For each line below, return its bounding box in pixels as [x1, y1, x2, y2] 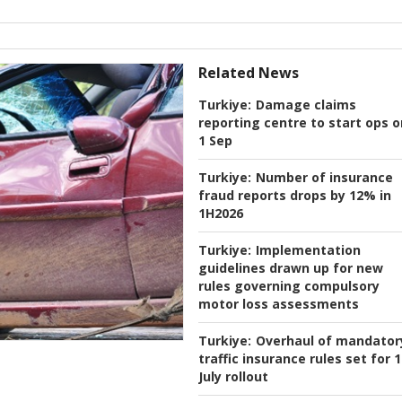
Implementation [256, 241, 361, 259]
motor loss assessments [198, 295, 359, 313]
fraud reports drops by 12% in [198, 187, 391, 205]
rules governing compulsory [198, 277, 380, 295]
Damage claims [256, 96, 356, 114]
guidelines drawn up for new [198, 259, 383, 277]
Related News [198, 63, 299, 83]
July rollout [198, 368, 268, 386]
